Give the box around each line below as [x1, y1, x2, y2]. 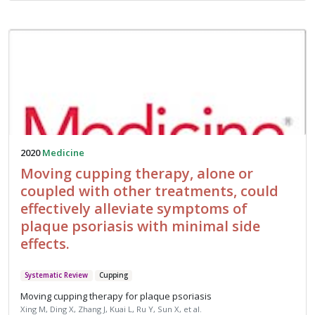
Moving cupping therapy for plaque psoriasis [20, 289, 212, 302]
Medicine [42, 146, 84, 160]
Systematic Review [25, 271, 89, 281]
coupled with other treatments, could [20, 181, 278, 201]
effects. [20, 234, 70, 254]
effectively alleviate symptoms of [20, 199, 247, 219]
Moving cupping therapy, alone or [20, 164, 253, 184]
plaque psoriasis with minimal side [20, 217, 260, 236]
